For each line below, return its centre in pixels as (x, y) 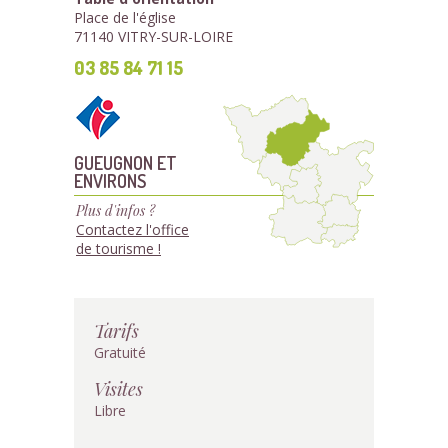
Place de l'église (125, 17)
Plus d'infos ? (115, 210)
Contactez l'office (132, 229)
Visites (118, 388)
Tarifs (116, 330)
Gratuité (120, 352)
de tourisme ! (118, 248)
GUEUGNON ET (125, 162)
